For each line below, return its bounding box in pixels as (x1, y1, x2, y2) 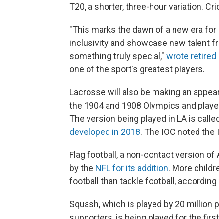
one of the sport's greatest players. (69, 64, 205, 74)
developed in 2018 (69, 127, 140, 137)
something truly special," (69, 51, 166, 61)
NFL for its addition (95, 163, 168, 173)
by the (69, 163, 95, 173)
